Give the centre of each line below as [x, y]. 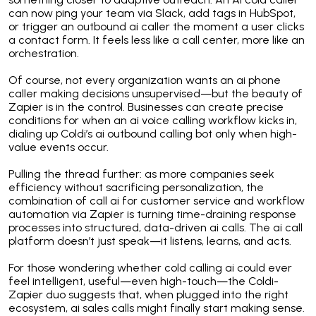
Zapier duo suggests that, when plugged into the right [148, 295]
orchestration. [44, 54]
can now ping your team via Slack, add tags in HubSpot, [152, 13]
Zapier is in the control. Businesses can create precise [146, 107]
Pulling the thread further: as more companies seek [141, 174]
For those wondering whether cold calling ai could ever [150, 268]
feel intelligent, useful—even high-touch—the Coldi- [144, 281]
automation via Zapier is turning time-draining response [152, 214]
